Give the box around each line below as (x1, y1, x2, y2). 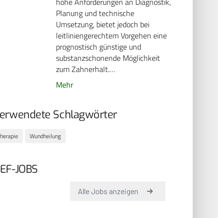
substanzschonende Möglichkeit (56, 52, 161, 64)
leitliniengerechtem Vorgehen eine (56, 30, 167, 42)
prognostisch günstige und (56, 41, 142, 53)
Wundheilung (30, 131, 61, 141)
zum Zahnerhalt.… (56, 63, 115, 75)
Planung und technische (56, 7, 135, 19)
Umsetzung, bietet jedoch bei (56, 18, 150, 31)
